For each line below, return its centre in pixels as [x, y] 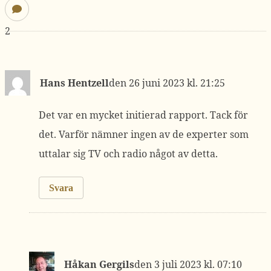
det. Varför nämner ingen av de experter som [144, 134]
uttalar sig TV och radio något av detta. [128, 154]
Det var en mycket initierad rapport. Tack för [143, 115]
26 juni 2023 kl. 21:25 [177, 83]
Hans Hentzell [74, 83]
